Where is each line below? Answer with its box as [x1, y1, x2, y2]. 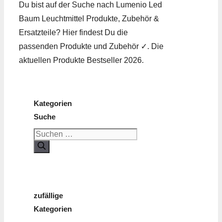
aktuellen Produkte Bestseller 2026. [19, 56, 144, 65]
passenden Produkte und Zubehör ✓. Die [19, 42, 164, 51]
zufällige [34, 191, 63, 200]
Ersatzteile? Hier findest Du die [19, 28, 128, 37]
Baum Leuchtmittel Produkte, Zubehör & [19, 14, 159, 23]
